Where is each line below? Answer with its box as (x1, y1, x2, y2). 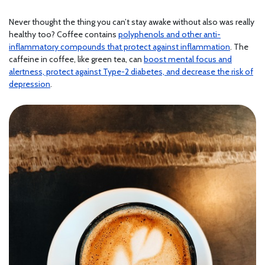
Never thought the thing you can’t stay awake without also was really (9, 17, 254, 28)
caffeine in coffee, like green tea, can (9, 54, 144, 65)
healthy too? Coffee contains (9, 29, 118, 40)
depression (9, 79, 50, 90)
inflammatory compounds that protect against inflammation (9, 41, 230, 53)
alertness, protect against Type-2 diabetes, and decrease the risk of (9, 66, 253, 77)
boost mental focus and (144, 54, 232, 65)
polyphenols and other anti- (118, 29, 221, 40)
